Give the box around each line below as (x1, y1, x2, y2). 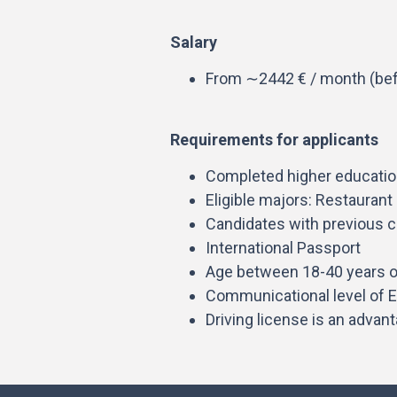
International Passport (206, 238, 361, 258)
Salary (170, 33, 217, 52)
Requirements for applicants (170, 129, 378, 149)
